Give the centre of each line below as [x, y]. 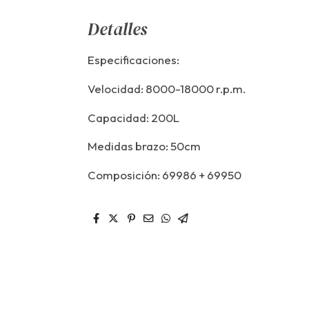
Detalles [118, 29]
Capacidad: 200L [134, 117]
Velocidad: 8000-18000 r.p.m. [167, 88]
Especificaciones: [134, 60]
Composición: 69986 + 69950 [165, 175]
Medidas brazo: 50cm [144, 146]
